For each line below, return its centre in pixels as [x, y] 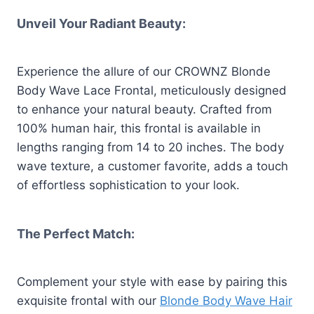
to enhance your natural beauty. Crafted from [144, 109]
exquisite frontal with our [88, 300]
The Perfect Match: [76, 233]
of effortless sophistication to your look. [128, 185]
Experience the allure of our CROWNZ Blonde [144, 71]
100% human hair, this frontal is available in [139, 128]
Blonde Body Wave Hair [226, 300]
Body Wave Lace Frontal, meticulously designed [152, 90]
